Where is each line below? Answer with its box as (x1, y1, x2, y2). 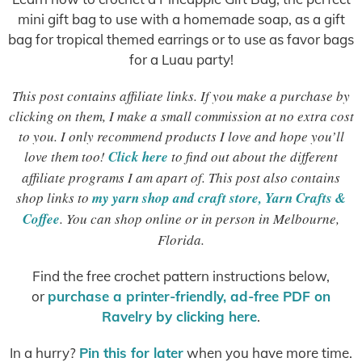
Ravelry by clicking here (102, 308, 257, 325)
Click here (108, 147, 168, 166)
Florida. (158, 230, 204, 249)
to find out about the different (168, 147, 338, 166)
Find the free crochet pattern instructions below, (32, 267, 330, 284)
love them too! (24, 147, 108, 166)
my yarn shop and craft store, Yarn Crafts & (92, 188, 346, 208)
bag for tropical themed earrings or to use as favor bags (8, 31, 354, 48)
